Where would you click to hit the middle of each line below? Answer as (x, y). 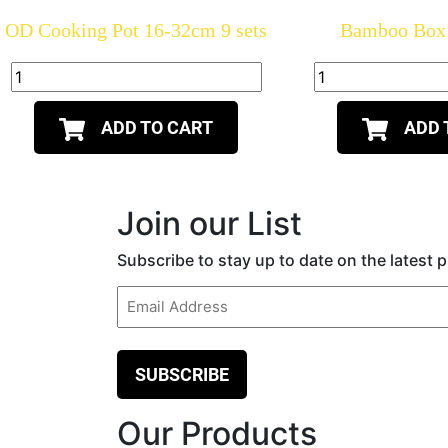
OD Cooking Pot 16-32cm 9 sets (136, 30)
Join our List (209, 224)
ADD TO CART (157, 128)
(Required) (152, 322)
